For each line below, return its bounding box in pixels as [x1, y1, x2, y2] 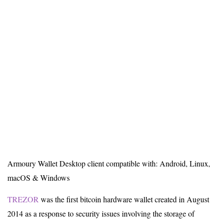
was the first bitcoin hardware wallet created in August [39, 194, 209, 204]
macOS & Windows [7, 172, 70, 183]
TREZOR [7, 194, 39, 204]
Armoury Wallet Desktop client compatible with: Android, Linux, [7, 158, 210, 168]
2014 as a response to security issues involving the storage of [7, 208, 194, 219]
